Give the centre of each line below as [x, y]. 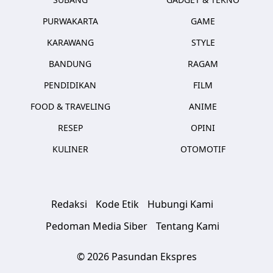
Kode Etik [117, 204]
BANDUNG [70, 64]
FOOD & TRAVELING [70, 106]
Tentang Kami [187, 226]
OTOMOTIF [203, 149]
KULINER [70, 149]
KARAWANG [70, 42]
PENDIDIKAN [70, 85]
